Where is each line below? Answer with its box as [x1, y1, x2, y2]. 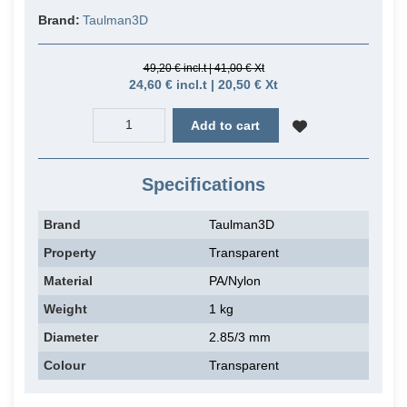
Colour [44, 357, 85, 372]
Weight [44, 301, 87, 316]
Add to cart [191, 118, 261, 133]
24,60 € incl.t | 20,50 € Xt [129, 77, 278, 93]
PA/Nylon [209, 273, 261, 288]
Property [44, 244, 96, 260]
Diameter [44, 329, 98, 344]
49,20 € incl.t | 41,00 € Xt [143, 62, 264, 75]
